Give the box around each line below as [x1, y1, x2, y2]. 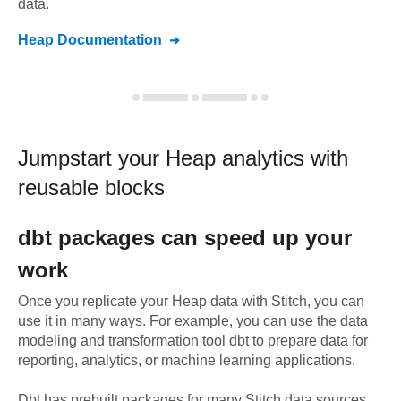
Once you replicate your [18, 294, 172, 309]
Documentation [54, 32, 162, 47]
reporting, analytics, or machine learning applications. [18, 353, 355, 368]
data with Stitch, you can [207, 294, 364, 309]
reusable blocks [18, 175, 165, 200]
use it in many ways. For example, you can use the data [18, 313, 368, 328]
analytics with [216, 146, 348, 170]
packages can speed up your [52, 226, 352, 250]
